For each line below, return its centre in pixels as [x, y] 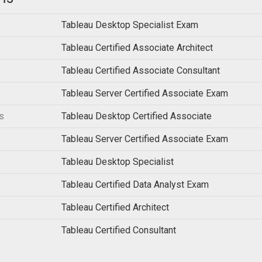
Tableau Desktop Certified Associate [137, 116]
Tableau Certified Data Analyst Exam [135, 185]
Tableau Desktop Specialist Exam [130, 25]
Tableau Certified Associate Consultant [141, 71]
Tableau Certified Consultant [119, 230]
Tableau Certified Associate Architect [137, 48]
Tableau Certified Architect [115, 208]
